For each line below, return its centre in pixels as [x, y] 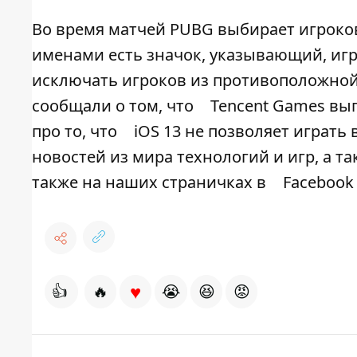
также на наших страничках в [151, 182]
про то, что [76, 131]
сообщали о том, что [115, 106]
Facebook [318, 182]
